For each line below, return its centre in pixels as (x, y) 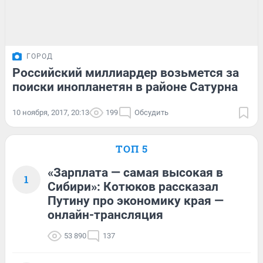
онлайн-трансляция (105, 215)
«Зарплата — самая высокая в (135, 172)
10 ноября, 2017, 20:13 (51, 112)
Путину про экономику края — (136, 200)
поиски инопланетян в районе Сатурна (125, 87)
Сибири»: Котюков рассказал (133, 186)
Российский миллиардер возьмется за (126, 73)
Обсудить (151, 112)
